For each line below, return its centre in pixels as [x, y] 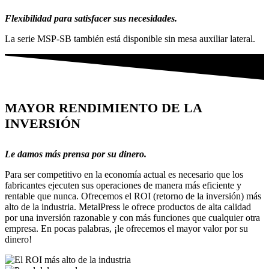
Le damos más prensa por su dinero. [76, 154]
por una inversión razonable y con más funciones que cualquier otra [132, 217]
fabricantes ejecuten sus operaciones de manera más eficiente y [123, 185]
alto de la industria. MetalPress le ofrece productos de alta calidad [128, 207]
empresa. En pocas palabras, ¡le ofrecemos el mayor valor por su [126, 228]
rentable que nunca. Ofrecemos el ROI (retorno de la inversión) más [133, 196]
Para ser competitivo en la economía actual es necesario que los [124, 174]
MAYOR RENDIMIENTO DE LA [103, 107]
